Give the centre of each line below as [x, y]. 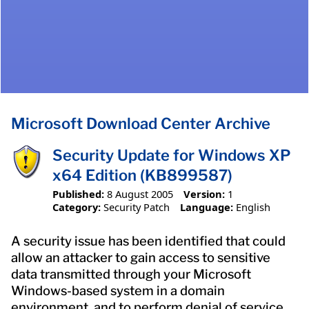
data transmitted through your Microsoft [131, 274]
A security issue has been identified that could [148, 241]
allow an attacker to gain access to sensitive [141, 257]
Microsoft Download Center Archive [141, 124]
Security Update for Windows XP [172, 156]
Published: [78, 193]
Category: [77, 207]
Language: [206, 207]
